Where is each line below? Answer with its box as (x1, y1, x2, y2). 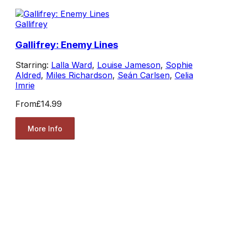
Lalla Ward (51, 60, 92, 71)
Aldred (15, 70, 41, 81)
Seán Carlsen (117, 70, 170, 81)
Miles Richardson (45, 70, 112, 81)
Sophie (165, 60, 193, 71)
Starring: (15, 60, 51, 71)
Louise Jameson (97, 60, 161, 71)
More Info (27, 124, 62, 133)
